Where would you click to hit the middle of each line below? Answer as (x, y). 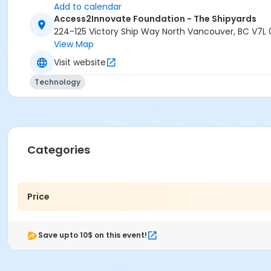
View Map (74, 44)
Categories (59, 150)
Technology (57, 82)
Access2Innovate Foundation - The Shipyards (155, 19)
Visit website (80, 62)
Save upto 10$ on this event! (93, 235)
